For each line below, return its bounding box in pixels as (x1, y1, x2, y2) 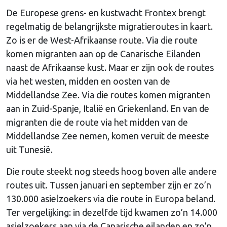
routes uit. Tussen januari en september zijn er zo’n (6, 179, 211, 190)
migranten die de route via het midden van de (6, 117, 188, 127)
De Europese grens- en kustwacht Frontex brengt (6, 7, 206, 18)
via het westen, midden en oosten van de (6, 75, 170, 86)
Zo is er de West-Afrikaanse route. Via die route (6, 34, 198, 45)
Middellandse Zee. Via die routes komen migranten (6, 89, 210, 100)
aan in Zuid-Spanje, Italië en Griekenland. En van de (6, 103, 209, 113)
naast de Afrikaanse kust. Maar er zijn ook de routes (6, 62, 214, 72)
